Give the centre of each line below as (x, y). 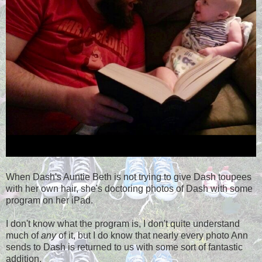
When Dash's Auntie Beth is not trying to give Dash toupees (129, 177)
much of (23, 235)
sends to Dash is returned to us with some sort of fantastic (124, 247)
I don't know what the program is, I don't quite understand (123, 223)
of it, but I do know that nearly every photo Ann (152, 235)
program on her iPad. (49, 200)
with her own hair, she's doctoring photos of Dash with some (129, 188)
